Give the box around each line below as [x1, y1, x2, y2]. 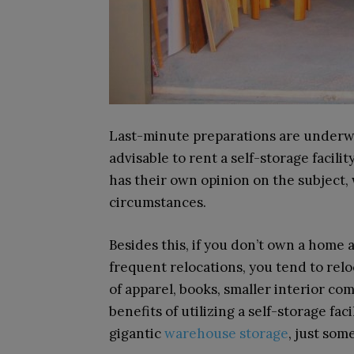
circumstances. [109, 194, 206, 211]
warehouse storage [164, 325, 288, 342]
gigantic [109, 325, 164, 342]
